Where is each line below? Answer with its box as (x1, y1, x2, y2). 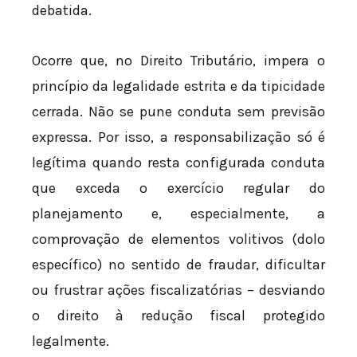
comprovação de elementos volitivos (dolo (32, 230, 325, 249)
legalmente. (32, 332, 109, 351)
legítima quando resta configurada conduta (32, 154, 325, 172)
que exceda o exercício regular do (32, 179, 325, 198)
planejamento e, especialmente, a (32, 205, 325, 223)
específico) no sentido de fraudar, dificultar (32, 256, 325, 274)
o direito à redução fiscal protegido (32, 307, 325, 325)
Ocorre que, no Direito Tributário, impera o (32, 52, 325, 70)
